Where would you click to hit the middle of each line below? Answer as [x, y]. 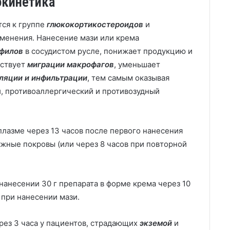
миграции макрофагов [71, 64]
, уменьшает [137, 64]
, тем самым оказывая [128, 78]
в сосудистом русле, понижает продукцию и [108, 51]
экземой [156, 223]
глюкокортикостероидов [95, 24]
